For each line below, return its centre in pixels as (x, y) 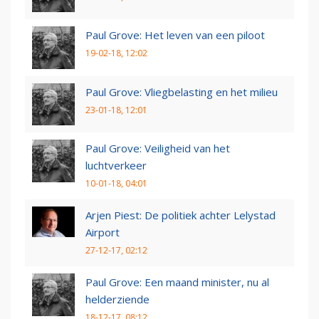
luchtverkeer (116, 166)
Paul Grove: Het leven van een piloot (175, 35)
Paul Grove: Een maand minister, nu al (177, 282)
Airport (103, 232)
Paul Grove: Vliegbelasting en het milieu (182, 91)
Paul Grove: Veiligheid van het (158, 148)
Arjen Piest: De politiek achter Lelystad (181, 215)
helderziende (117, 299)
